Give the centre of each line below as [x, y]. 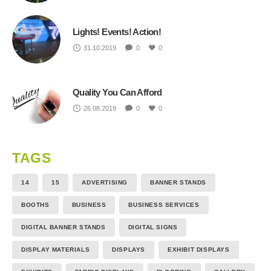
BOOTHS [35, 204]
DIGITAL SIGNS [153, 227]
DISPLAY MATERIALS [56, 249]
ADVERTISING [105, 182]
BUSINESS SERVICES [164, 204]
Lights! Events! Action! [117, 31]
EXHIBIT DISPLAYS [199, 249]
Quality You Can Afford [117, 92]
